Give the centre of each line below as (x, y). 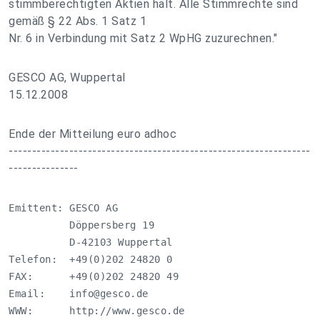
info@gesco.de (109, 294)
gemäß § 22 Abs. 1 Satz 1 (77, 21)
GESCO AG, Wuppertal (67, 77)
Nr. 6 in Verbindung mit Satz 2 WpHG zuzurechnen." (143, 38)
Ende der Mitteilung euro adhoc (92, 134)
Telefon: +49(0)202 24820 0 (91, 259)
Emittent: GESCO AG (63, 208)
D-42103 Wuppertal (91, 242)
